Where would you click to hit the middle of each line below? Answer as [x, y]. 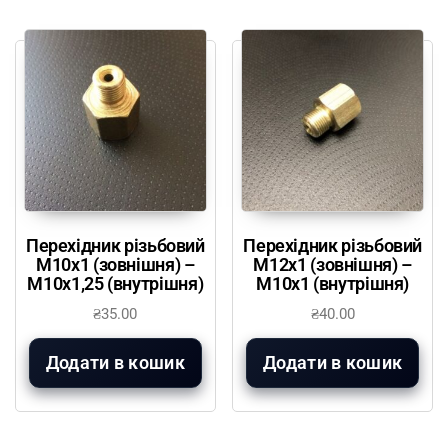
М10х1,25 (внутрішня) [115, 283]
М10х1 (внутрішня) [333, 283]
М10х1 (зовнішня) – [115, 264]
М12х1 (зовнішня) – [332, 264]
